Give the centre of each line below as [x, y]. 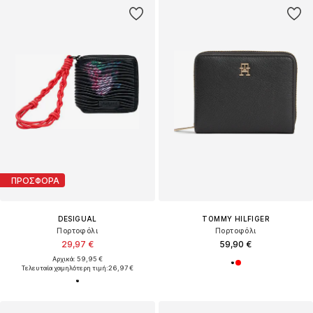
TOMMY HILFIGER [236, 219]
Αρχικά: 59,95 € [77, 259]
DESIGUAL [77, 219]
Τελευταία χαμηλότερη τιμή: [65, 268]
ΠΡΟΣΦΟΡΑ [35, 180]
